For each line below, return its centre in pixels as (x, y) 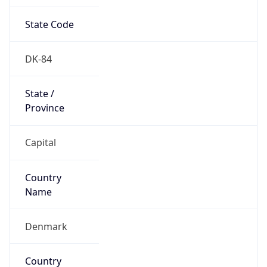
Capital (40, 143)
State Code (49, 24)
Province (44, 108)
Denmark (46, 226)
